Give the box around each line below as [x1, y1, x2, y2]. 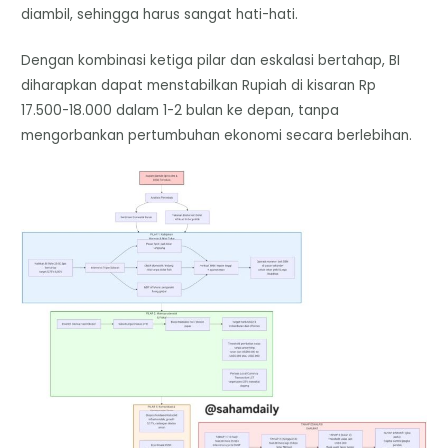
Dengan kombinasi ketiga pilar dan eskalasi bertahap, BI [21, 51, 401, 71]
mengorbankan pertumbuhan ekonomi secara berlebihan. [21, 126, 413, 146]
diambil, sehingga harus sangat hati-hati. [21, 4, 299, 24]
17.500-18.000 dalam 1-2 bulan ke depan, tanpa [21, 101, 340, 121]
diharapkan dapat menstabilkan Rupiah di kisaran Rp [21, 76, 377, 96]
